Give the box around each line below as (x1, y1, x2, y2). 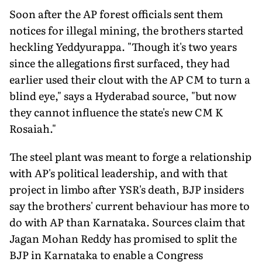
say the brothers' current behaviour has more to (9, 197, 250, 213)
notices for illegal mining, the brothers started (9, 22, 243, 38)
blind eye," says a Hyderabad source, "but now (9, 87, 236, 104)
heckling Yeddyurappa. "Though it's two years (9, 38, 237, 54)
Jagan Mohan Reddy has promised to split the (9, 230, 237, 246)
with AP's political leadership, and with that (9, 164, 227, 181)
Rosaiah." (9, 120, 56, 136)
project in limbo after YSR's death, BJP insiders (9, 181, 244, 197)
